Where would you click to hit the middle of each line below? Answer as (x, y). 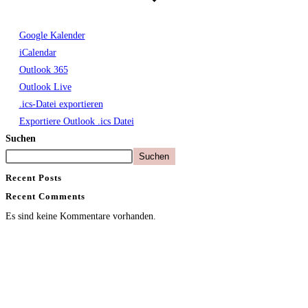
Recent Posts (34, 177)
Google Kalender (52, 35)
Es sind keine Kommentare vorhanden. (81, 217)
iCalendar (37, 52)
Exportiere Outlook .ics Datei (76, 121)
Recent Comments (45, 196)
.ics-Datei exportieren (61, 104)
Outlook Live (45, 87)
